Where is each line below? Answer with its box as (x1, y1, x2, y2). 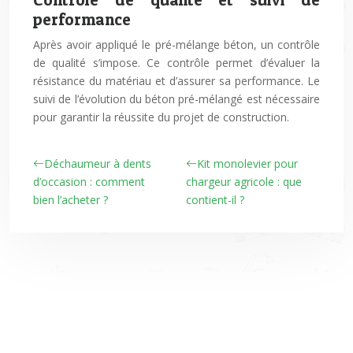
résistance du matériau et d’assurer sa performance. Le (33, 73, 320, 88)
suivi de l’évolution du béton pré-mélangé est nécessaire (33, 91, 320, 106)
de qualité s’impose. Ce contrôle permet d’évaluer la (33, 55, 320, 70)
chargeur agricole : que (186, 174, 302, 189)
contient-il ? (186, 192, 244, 207)
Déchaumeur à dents (44, 156, 151, 171)
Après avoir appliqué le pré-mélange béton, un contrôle (33, 37, 320, 52)
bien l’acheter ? (33, 192, 108, 207)
